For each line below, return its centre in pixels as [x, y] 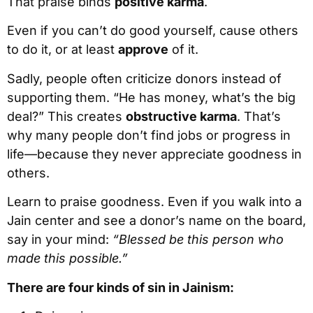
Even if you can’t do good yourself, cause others [153, 31]
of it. [183, 50]
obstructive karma [181, 116]
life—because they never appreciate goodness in [154, 154]
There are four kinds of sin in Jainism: [121, 287]
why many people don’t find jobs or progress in [149, 135]
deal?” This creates [66, 116]
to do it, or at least [63, 50]
